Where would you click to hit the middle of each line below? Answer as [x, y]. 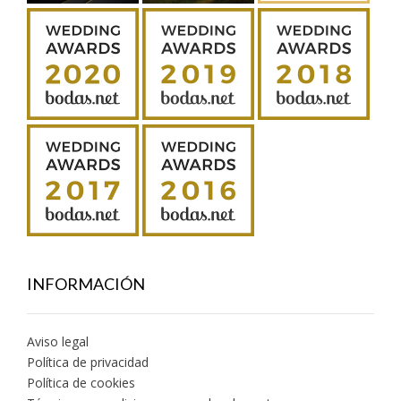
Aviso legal [58, 342]
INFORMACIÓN [86, 284]
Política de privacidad [88, 363]
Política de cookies [81, 383]
